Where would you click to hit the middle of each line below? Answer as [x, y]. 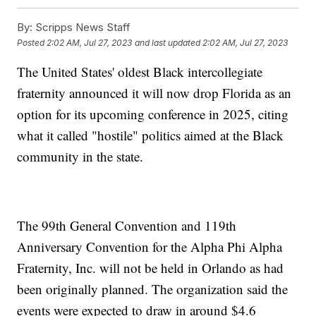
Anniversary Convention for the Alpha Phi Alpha [150, 247]
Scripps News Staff [82, 28]
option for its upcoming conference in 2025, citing [153, 114]
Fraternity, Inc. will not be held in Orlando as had [151, 268]
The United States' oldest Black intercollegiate [140, 72]
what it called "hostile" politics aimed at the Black [151, 135]
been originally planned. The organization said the [153, 289]
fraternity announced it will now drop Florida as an [154, 93]
